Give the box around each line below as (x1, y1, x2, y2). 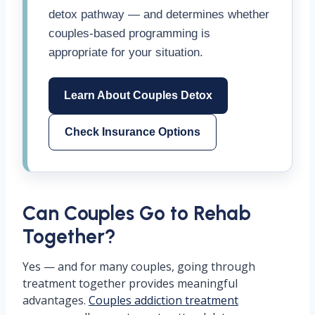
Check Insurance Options (65, 126, 200, 138)
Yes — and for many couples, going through (22, 259, 255, 274)
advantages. (22, 292, 89, 308)
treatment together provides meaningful (22, 276, 238, 291)
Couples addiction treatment (89, 292, 238, 308)
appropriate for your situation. (49, 46, 203, 59)
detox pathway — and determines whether (49, 8, 269, 21)
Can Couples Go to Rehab (22, 201, 251, 225)
